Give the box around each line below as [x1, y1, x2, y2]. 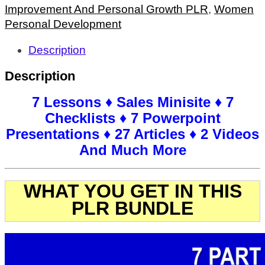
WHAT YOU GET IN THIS [23, 180, 242, 202]
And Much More [79, 142, 186, 159]
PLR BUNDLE [72, 198, 193, 219]
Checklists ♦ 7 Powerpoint [44, 110, 221, 127]
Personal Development [5, 18, 121, 31]
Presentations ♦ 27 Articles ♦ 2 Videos [6, 126, 259, 143]
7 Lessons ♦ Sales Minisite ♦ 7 [31, 94, 234, 111]
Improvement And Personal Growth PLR [5, 3, 208, 16]
